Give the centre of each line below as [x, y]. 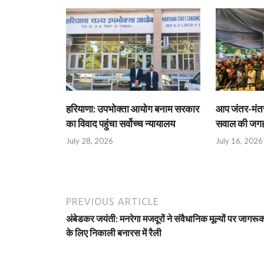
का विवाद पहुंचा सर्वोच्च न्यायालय [121, 123]
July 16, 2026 [239, 141]
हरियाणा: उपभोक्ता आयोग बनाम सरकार [133, 108]
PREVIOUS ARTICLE [113, 202]
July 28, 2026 [90, 141]
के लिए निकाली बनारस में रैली [114, 233]
